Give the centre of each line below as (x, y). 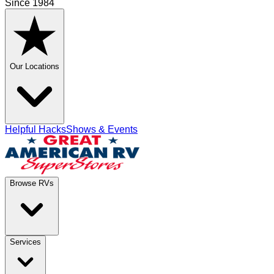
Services (25, 242)
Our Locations (35, 66)
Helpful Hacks (35, 129)
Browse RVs (32, 183)
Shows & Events (102, 129)
